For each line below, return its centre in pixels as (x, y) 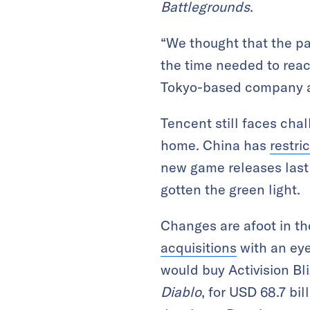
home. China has (215, 145)
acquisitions (199, 247)
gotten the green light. (230, 189)
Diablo (181, 291)
